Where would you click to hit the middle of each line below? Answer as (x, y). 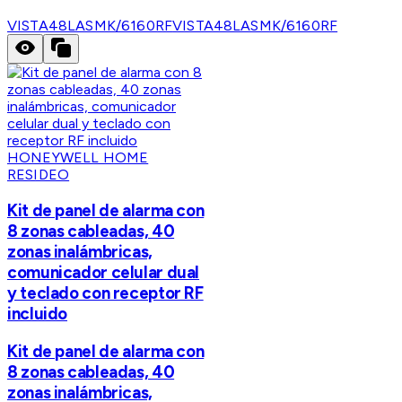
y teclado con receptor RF (105, 293)
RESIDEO (39, 175)
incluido (38, 313)
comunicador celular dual (104, 272)
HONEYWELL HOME (78, 158)
